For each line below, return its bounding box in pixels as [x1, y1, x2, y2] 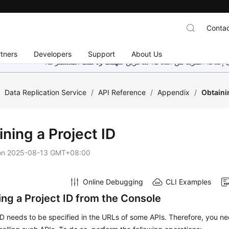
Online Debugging [82, 177, 143, 186]
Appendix [157, 88, 190, 97]
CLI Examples [165, 177, 211, 186]
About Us [131, 49, 163, 58]
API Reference [98, 88, 146, 97]
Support [88, 49, 116, 58]
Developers [34, 49, 72, 58]
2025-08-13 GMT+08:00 [7, 148, 91, 157]
